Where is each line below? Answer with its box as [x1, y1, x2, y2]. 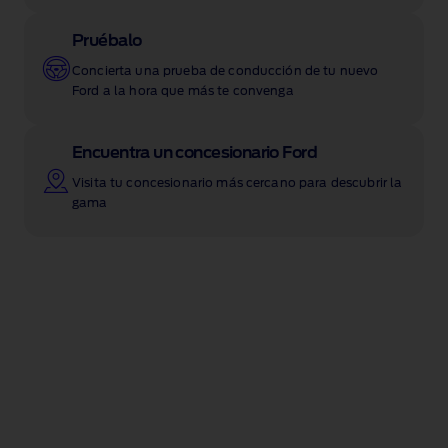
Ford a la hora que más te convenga [72, 85, 294, 98]
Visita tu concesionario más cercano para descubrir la [72, 177, 403, 190]
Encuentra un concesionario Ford [72, 145, 318, 162]
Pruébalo [72, 33, 142, 50]
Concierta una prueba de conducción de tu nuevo [72, 65, 379, 78]
